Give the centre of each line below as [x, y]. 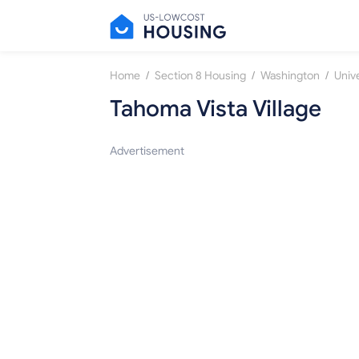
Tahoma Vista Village [216, 109]
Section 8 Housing [200, 76]
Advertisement [147, 151]
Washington [290, 76]
